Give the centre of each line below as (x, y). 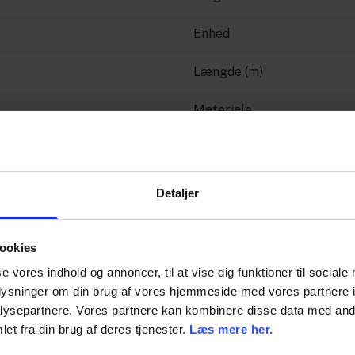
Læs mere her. (231, 330)
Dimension (224, 147)
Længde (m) (228, 71)
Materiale (223, 109)
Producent (225, 185)
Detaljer (177, 193)
